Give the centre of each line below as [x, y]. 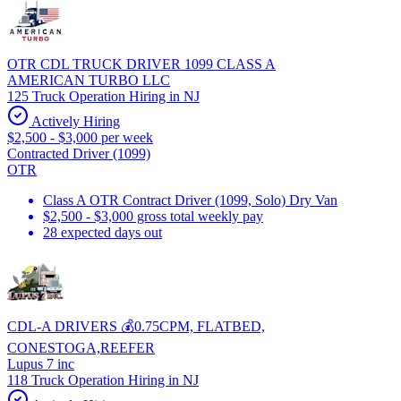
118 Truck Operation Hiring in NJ [103, 380]
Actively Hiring [74, 121]
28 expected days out [102, 232]
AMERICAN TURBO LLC [89, 80]
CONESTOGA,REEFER [81, 347]
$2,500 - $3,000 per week [80, 137]
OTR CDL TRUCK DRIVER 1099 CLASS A [141, 64]
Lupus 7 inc [41, 363]
